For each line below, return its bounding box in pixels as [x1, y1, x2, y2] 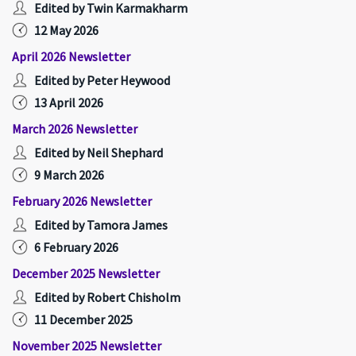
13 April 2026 [34, 95, 103, 110]
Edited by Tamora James [34, 217, 168, 233]
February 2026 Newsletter [12, 193, 152, 209]
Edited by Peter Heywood [34, 72, 170, 88]
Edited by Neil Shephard [34, 145, 163, 161]
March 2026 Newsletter [12, 121, 137, 137]
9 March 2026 [34, 167, 104, 183]
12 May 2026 [34, 22, 99, 38]
